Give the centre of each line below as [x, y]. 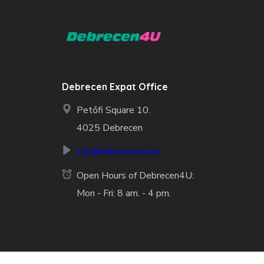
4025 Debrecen [109, 128]
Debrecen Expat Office [115, 86]
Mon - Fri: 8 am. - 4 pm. [123, 193]
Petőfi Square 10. [113, 110]
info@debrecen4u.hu [118, 151]
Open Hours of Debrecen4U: [135, 175]
